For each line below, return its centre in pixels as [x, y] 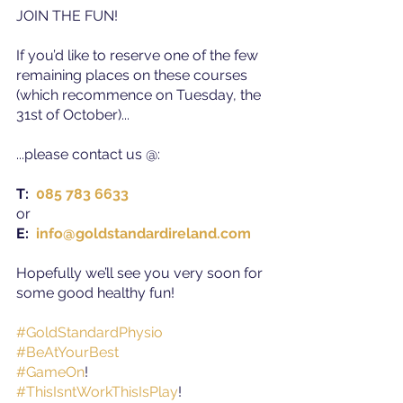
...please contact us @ [87, 154]
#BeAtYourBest [67, 352]
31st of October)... [73, 114]
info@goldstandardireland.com [145, 233]
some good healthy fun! [95, 292]
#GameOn [50, 372]
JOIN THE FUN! [67, 15]
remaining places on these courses [134, 75]
